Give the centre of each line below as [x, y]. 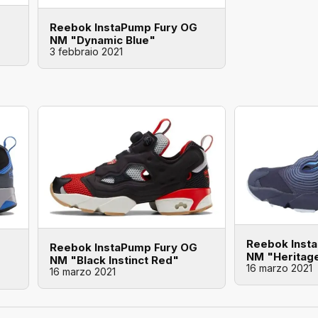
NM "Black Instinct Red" [114, 260]
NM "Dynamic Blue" [103, 40]
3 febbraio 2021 [86, 51]
